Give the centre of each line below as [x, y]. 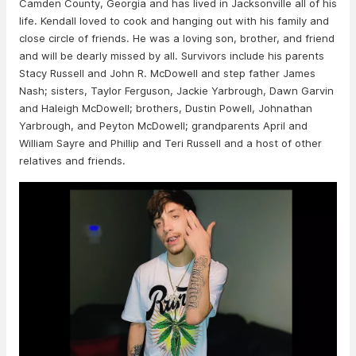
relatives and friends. [74, 161]
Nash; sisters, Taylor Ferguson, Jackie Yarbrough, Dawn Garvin [176, 91]
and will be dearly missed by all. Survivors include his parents [172, 56]
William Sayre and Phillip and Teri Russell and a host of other [170, 143]
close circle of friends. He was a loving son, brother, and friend [177, 38]
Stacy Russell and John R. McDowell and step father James [167, 73]
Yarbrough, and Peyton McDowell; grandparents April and [163, 126]
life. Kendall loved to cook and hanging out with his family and [174, 21]
